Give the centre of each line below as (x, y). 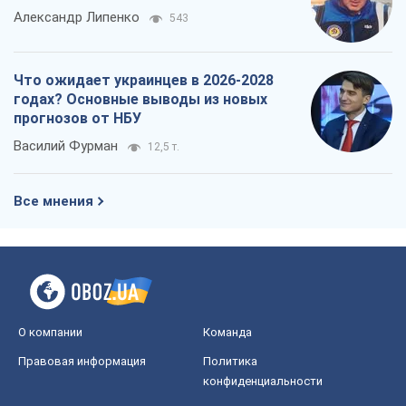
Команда (227, 333)
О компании (50, 333)
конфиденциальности (263, 382)
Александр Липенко (77, 18)
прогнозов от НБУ (77, 119)
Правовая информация (82, 362)
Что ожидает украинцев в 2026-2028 (144, 81)
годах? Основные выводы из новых (140, 100)
